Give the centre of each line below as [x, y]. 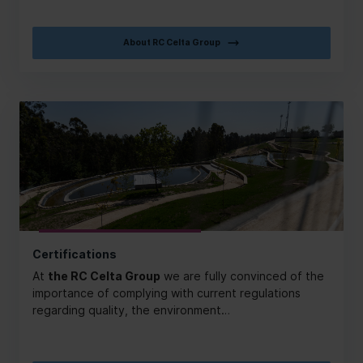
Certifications [75, 254]
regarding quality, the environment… [131, 310]
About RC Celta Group [172, 43]
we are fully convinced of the [242, 276]
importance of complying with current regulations [167, 293]
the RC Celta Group [104, 276]
